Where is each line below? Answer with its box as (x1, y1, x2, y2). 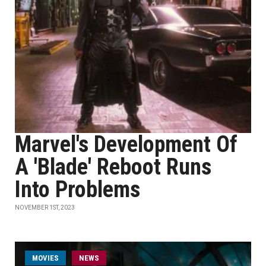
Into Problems (15, 176, 140, 202)
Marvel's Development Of (15, 131, 237, 157)
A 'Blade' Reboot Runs (15, 154, 211, 180)
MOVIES (32, 254, 59, 262)
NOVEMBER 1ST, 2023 (15, 204, 75, 211)
